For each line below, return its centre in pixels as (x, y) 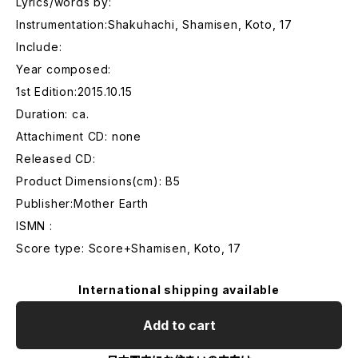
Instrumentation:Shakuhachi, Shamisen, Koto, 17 (154, 24)
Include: (39, 47)
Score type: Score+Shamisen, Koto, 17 (129, 248)
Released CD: (56, 159)
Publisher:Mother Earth (82, 203)
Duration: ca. (53, 114)
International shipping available (179, 290)
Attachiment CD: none (79, 136)
